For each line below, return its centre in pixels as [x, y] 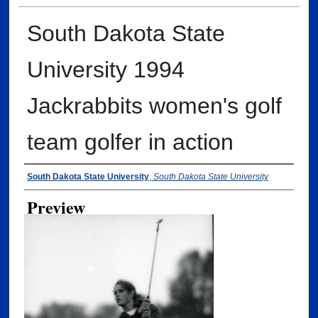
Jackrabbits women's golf [154, 106]
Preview [56, 207]
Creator [50, 178]
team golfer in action [130, 142]
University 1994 [105, 70]
